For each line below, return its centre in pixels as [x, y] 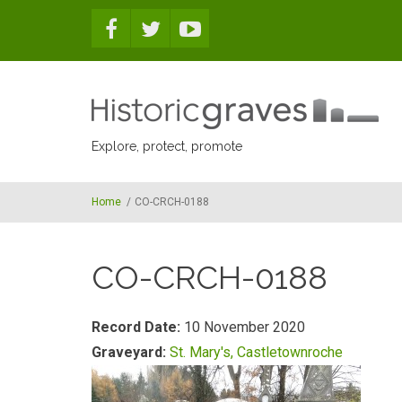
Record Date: [138, 327]
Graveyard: [131, 352]
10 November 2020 [245, 327]
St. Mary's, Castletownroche [256, 352]
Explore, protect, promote [167, 146]
